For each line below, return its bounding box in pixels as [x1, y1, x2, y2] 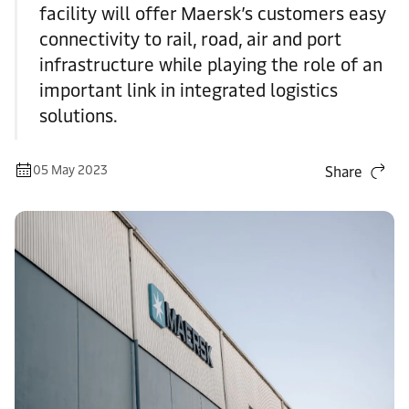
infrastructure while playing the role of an [39, 54, 383, 76]
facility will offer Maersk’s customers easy [39, 3, 386, 25]
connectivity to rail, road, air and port [39, 28, 341, 50]
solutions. [39, 105, 118, 127]
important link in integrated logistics [39, 79, 338, 101]
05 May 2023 [33, 163, 108, 178]
